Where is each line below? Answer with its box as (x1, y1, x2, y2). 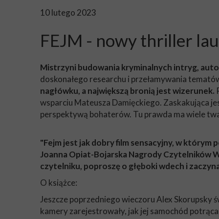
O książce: (40, 177, 79, 188)
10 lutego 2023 (40, 7, 96, 18)
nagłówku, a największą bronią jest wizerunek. (40, 86, 216, 96)
